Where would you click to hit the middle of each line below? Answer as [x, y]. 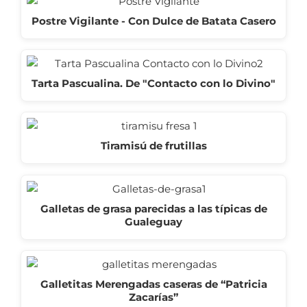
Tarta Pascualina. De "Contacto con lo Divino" [153, 83]
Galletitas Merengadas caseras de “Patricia [153, 284]
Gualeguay [153, 221]
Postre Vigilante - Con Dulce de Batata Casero [153, 21]
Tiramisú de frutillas [153, 146]
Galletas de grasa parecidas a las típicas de [153, 208]
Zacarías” [153, 297]
